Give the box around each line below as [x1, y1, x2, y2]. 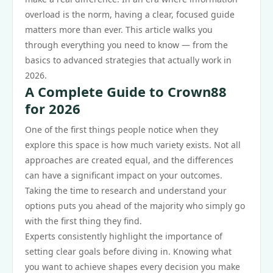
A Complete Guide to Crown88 [25, 82, 227, 101]
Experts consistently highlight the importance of [25, 230, 222, 242]
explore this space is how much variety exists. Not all [25, 139, 241, 151]
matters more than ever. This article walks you [25, 24, 213, 35]
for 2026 [25, 99, 80, 118]
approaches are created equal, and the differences [25, 154, 233, 166]
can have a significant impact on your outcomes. [25, 169, 222, 181]
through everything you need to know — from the [25, 39, 228, 51]
